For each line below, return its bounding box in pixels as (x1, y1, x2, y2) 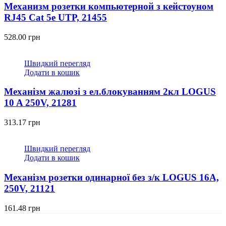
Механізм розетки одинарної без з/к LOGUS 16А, (4, 172, 219, 183)
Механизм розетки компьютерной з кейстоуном (4, 1, 213, 12)
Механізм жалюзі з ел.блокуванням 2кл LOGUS (4, 86, 216, 97)
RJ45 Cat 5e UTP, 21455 (4, 12, 107, 23)
